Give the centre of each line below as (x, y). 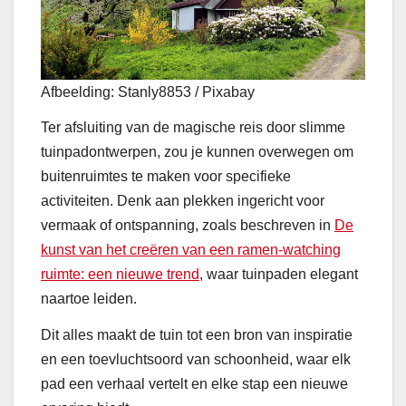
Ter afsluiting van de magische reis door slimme (193, 128)
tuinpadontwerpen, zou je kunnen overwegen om (197, 152)
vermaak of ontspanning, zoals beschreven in (188, 226)
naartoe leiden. (89, 299)
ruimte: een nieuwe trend (120, 275)
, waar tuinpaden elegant (279, 275)
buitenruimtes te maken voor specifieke (166, 177)
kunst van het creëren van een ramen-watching (191, 250)
